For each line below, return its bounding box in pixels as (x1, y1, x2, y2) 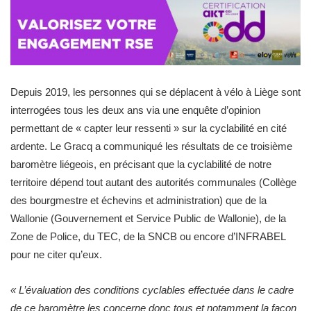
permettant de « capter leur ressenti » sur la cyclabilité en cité (10, 122, 287, 135)
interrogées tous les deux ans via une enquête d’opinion (10, 104, 260, 117)
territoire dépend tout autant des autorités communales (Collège (10, 176, 296, 189)
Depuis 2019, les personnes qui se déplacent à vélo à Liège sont (10, 86, 301, 99)
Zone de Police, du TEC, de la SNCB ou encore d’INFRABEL (10, 230, 285, 243)
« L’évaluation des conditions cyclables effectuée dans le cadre (10, 284, 294, 296)
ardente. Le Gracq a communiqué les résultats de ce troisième (10, 140, 292, 153)
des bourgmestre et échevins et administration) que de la (10, 194, 267, 207)
